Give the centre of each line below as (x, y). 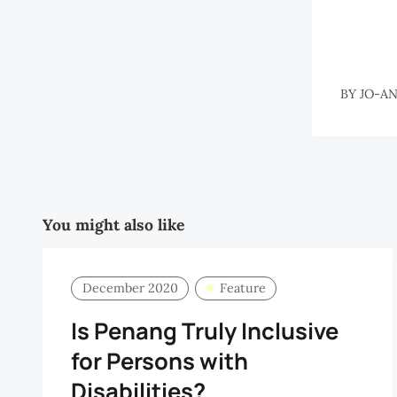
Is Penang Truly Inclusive (205, 331)
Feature (242, 288)
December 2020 (130, 288)
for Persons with (160, 361)
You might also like (113, 225)
